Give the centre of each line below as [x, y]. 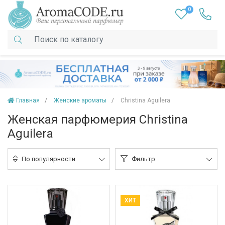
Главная [28, 101]
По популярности [48, 159]
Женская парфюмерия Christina [98, 120]
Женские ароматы [80, 101]
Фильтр [143, 159]
